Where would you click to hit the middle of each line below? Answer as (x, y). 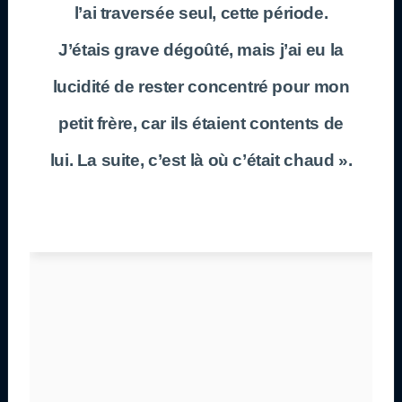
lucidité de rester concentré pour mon (201, 86)
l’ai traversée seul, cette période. (201, 13)
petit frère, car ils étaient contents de (201, 123)
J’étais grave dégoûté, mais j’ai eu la (201, 49)
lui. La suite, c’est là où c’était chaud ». (201, 160)
